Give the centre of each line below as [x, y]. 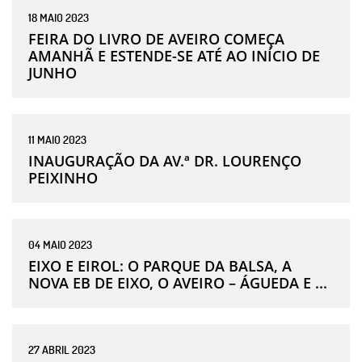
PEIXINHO [63, 177]
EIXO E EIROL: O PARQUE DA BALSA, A [160, 265]
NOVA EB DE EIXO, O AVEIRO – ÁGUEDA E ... [178, 282]
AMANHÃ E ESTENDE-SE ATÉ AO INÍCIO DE [174, 55]
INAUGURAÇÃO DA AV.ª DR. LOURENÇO [165, 160]
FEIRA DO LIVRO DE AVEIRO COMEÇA [156, 38]
